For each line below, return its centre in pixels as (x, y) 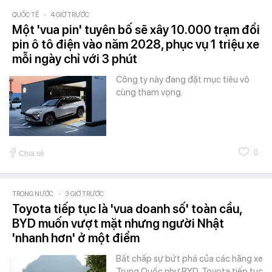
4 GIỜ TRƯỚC (70, 15)
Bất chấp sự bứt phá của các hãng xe (189, 259)
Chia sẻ (32, 154)
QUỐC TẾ (25, 15)
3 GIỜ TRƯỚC (85, 194)
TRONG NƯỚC (33, 194)
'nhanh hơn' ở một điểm (76, 238)
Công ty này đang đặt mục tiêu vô (183, 80)
